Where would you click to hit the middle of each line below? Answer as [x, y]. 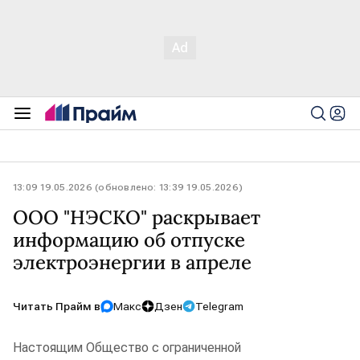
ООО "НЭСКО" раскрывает [137, 217]
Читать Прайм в [57, 306]
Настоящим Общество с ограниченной [127, 348]
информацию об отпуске [129, 240]
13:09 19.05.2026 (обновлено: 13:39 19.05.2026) [128, 187]
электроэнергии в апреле [132, 262]
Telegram [219, 306]
